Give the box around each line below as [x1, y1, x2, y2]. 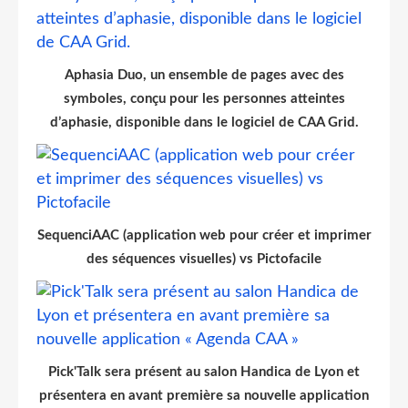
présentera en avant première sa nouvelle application [39, 388, 369, 403]
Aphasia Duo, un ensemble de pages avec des [64, 67, 344, 82]
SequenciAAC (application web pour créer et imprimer [36, 228, 372, 242]
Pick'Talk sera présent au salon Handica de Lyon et [48, 364, 360, 379]
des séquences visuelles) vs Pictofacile [87, 251, 321, 266]
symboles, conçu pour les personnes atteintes [63, 91, 345, 106]
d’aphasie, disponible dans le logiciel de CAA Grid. [49, 115, 359, 129]
